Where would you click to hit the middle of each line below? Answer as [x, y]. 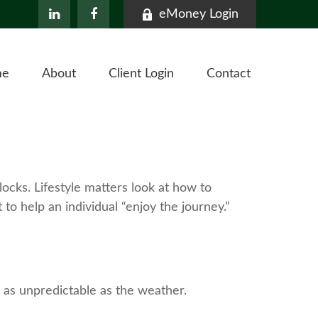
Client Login [141, 74]
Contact [229, 74]
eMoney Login [199, 14]
